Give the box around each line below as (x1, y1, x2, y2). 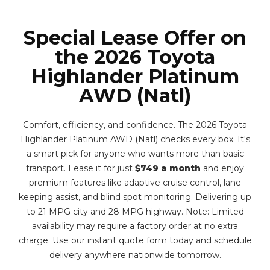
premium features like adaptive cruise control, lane (29, 177, 241, 188)
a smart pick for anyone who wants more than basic (26, 148, 244, 159)
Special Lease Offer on (24, 26, 246, 49)
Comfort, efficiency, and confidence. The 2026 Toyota (23, 119, 247, 130)
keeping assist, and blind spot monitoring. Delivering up (19, 192, 251, 202)
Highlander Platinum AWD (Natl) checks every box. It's (20, 134, 250, 145)
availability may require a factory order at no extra (32, 221, 238, 231)
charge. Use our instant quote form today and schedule (18, 235, 252, 246)
